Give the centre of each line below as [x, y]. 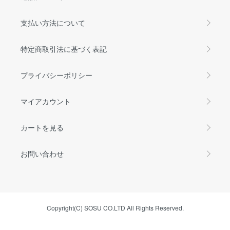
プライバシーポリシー [56, 75]
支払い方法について [53, 22]
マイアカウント [46, 101]
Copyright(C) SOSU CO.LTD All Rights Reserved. [115, 207]
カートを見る [42, 127]
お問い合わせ [42, 153]
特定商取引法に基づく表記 [64, 49]
